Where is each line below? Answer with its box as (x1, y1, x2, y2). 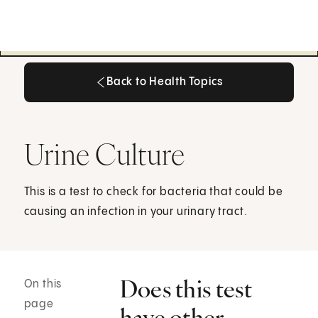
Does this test (119, 274, 252, 305)
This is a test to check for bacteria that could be (23, 185, 283, 198)
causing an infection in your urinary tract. (23, 205, 248, 218)
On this (23, 278, 62, 291)
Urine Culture (23, 135, 185, 172)
